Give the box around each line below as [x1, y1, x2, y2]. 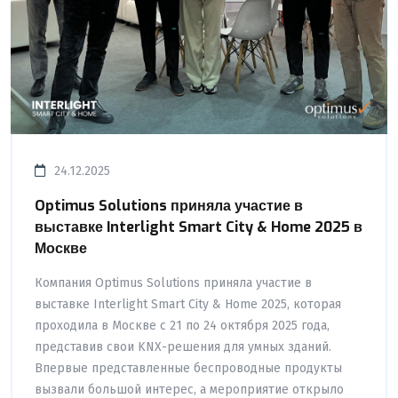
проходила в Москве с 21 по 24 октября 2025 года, [35, 317, 330, 333]
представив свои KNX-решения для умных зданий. [35, 338, 331, 354]
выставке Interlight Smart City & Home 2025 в [35, 217, 362, 236]
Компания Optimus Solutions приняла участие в [35, 275, 312, 291]
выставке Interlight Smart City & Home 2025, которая [35, 296, 341, 312]
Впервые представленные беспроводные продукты [35, 360, 342, 376]
